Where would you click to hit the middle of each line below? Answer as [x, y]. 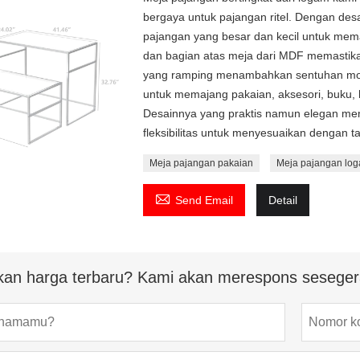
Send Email [205, 200]
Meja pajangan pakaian [202, 163]
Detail [283, 200]
